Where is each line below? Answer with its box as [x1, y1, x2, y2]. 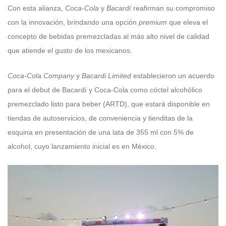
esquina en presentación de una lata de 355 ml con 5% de [8, 128, 194, 137]
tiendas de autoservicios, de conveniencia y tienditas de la [8, 114, 193, 123]
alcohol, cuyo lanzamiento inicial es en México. [8, 142, 156, 151]
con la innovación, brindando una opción [8, 18, 139, 26]
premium [139, 18, 167, 26]
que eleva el [167, 18, 208, 26]
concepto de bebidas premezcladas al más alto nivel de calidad [8, 32, 209, 40]
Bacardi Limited [82, 72, 131, 80]
